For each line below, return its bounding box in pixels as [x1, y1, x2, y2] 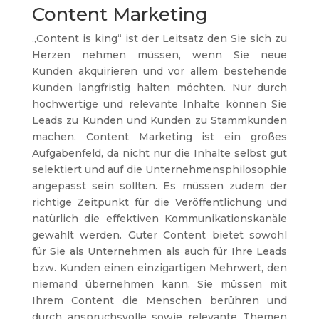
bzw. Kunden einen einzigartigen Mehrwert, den [31, 261, 288, 274]
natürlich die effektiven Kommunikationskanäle [31, 211, 288, 225]
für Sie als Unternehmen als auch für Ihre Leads [31, 244, 288, 258]
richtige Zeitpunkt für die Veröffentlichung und [31, 195, 288, 209]
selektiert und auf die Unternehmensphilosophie [31, 162, 288, 176]
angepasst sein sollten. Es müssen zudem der [31, 179, 288, 192]
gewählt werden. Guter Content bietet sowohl [31, 228, 288, 241]
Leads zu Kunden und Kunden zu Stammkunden [31, 113, 288, 127]
